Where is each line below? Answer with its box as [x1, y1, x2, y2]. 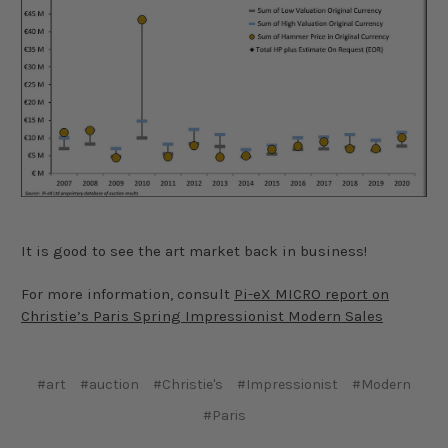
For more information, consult [21, 285, 234, 304]
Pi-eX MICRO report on [234, 285, 389, 304]
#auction [80, 376, 139, 394]
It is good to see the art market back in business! [21, 242, 367, 261]
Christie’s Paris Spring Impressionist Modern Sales [21, 307, 383, 326]
